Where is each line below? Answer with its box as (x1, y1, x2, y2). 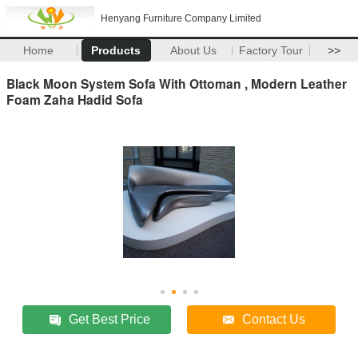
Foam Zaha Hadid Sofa (6, 89, 143, 109)
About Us (170, 44, 217, 57)
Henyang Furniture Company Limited (101, 13, 261, 24)
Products (91, 44, 141, 57)
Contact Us (242, 312, 306, 326)
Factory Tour (239, 44, 304, 57)
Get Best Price (69, 312, 151, 326)
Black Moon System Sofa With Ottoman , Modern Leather (6, 74, 347, 93)
